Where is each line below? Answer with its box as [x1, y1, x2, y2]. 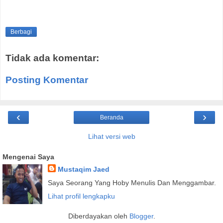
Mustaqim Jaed [57, 165, 110, 174]
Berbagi [10, 28, 32, 36]
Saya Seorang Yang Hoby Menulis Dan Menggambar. [47, 179, 216, 187]
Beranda [100, 114, 123, 121]
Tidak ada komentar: [5, 53, 99, 64]
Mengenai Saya [2, 153, 54, 161]
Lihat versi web [88, 132, 135, 141]
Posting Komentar [5, 74, 88, 85]
